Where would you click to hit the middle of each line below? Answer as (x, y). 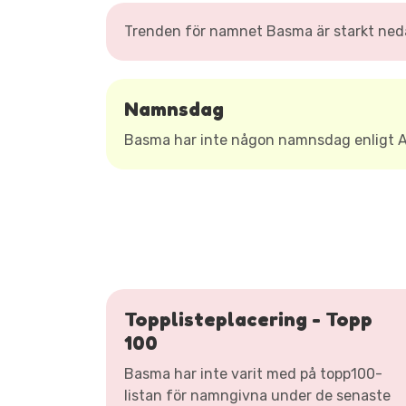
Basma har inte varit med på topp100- (253, 374)
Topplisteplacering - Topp (248, 319)
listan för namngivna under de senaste (257, 396)
